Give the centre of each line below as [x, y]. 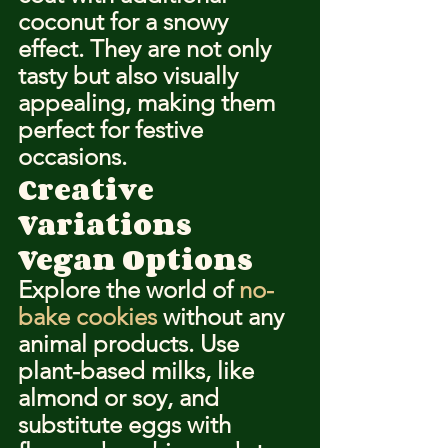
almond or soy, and [121, 397]
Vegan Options [135, 259]
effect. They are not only [147, 48]
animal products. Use [131, 343]
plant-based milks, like [139, 370]
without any [223, 316]
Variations [105, 224]
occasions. [72, 156]
